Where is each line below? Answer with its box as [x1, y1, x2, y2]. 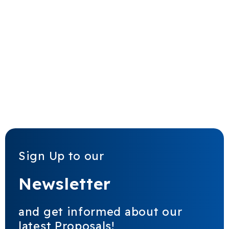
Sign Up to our [18, 148, 104, 163]
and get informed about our [18, 204, 182, 219]
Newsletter [18, 173, 111, 194]
